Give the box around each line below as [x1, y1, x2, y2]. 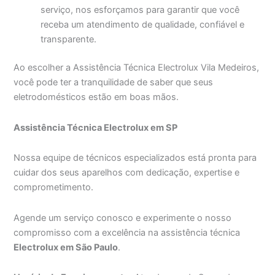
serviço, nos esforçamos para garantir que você [41, 4, 240, 16]
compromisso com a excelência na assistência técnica [14, 227, 241, 238]
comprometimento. [14, 182, 94, 193]
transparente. [41, 34, 97, 45]
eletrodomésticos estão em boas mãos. [14, 91, 179, 103]
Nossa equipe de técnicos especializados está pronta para [14, 152, 257, 164]
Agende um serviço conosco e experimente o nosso [14, 212, 232, 223]
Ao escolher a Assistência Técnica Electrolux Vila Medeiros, [14, 62, 260, 74]
